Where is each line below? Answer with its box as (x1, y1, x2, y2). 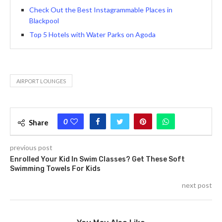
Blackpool (29, 16, 59, 25)
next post (182, 180, 212, 189)
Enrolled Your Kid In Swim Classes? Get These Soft (10, 155, 185, 164)
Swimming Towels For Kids (10, 164, 101, 173)
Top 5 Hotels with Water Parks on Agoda (29, 30, 156, 39)
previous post (10, 143, 53, 152)
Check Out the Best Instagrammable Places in (29, 5, 172, 14)
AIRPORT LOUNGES (16, 77, 66, 84)
